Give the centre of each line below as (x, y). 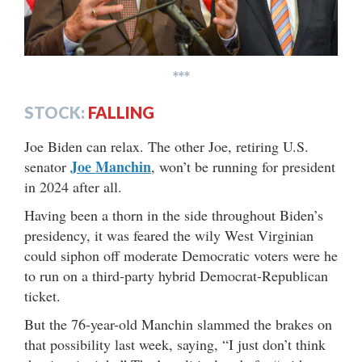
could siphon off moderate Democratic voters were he (181, 256)
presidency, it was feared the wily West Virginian (169, 236)
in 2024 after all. (73, 187)
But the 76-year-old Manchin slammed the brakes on (178, 324)
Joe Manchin (111, 167)
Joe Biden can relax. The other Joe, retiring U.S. (166, 147)
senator (47, 167)
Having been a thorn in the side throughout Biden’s (174, 215)
